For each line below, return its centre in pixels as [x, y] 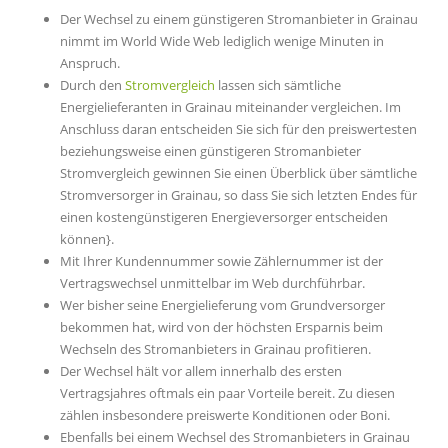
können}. [87, 239]
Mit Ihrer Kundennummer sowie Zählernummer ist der [221, 261]
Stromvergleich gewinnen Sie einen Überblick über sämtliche [238, 173]
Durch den [92, 85]
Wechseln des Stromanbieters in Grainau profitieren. [215, 349]
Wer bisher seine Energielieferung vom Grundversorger [222, 305]
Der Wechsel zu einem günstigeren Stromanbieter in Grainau [239, 19]
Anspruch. [90, 63]
